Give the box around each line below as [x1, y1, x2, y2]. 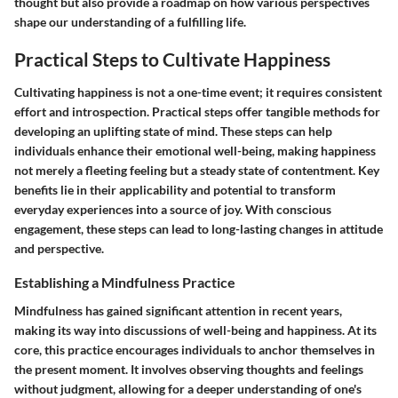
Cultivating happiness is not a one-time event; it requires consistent [14, 84, 382, 100]
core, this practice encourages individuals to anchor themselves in [14, 341, 375, 357]
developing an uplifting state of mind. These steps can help [14, 123, 332, 139]
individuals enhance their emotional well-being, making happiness [14, 143, 376, 159]
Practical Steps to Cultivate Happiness [14, 47, 330, 70]
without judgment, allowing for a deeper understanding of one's [14, 380, 362, 396]
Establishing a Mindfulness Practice [14, 274, 235, 291]
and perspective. [14, 241, 104, 257]
